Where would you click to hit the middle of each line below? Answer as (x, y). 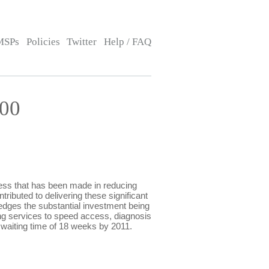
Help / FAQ (127, 42)
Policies (43, 42)
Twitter (82, 42)
